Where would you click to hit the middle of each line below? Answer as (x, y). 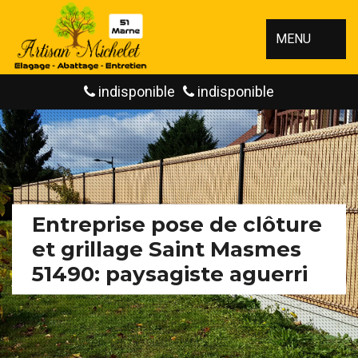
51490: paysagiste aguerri (170, 274)
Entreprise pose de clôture (177, 224)
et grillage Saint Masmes (167, 249)
